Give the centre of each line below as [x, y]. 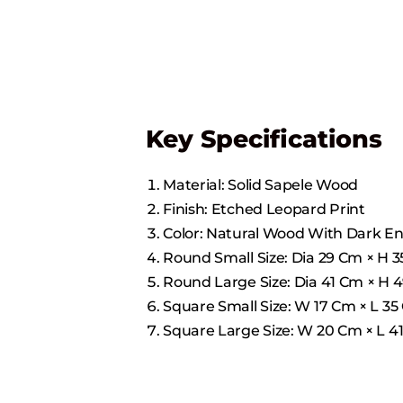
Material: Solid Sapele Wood [261, 184]
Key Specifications [264, 139]
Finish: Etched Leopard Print [264, 209]
